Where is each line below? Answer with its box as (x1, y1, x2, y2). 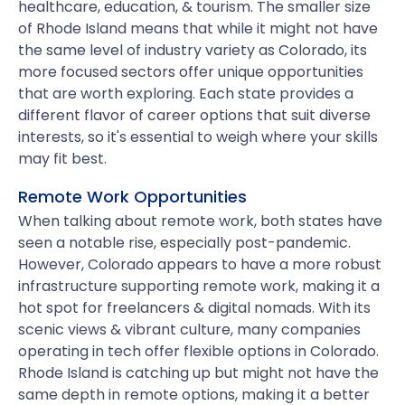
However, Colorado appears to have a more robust (18, 254, 381, 275)
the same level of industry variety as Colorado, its (18, 40, 367, 61)
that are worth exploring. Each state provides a (18, 83, 353, 104)
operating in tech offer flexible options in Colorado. (18, 341, 379, 362)
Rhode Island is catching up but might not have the (18, 363, 379, 383)
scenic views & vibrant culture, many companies (18, 319, 361, 340)
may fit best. (18, 148, 107, 169)
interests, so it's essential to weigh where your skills (18, 127, 378, 147)
